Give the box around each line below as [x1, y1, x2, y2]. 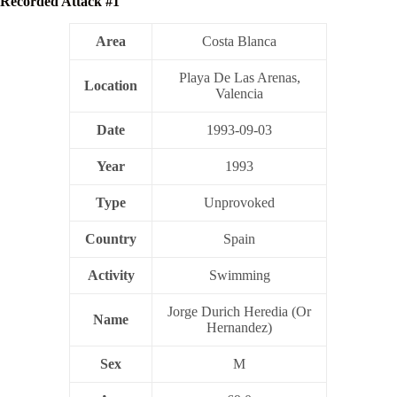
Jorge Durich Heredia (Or [167, 303, 312, 319]
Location [84, 77, 138, 93]
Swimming [208, 267, 270, 283]
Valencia [215, 85, 264, 101]
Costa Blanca [202, 33, 277, 49]
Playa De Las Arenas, [178, 69, 300, 85]
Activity [87, 267, 135, 283]
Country [85, 230, 137, 246]
